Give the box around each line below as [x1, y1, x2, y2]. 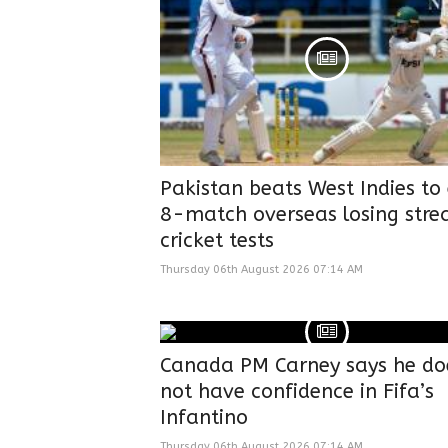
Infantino [160, 405, 248, 429]
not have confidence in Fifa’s [160, 379, 434, 403]
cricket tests [160, 228, 274, 252]
